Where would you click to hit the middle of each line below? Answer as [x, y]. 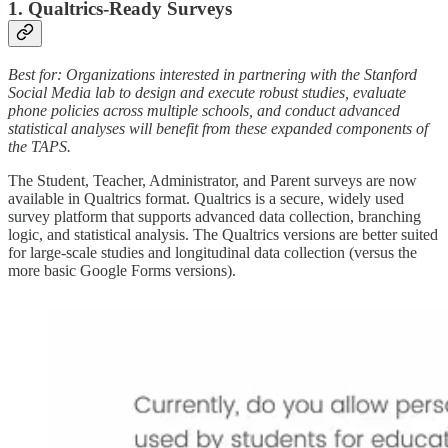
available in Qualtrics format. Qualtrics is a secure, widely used [206, 199]
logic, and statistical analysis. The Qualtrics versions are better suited [223, 235]
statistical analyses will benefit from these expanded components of [218, 129]
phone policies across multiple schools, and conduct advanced [204, 111]
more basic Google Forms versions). [122, 271]
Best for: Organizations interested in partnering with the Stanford [212, 75]
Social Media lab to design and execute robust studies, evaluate [207, 93]
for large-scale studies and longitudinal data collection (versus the [212, 253]
